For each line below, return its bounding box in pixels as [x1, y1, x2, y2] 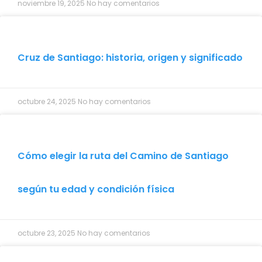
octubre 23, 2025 [18, 227, 77, 238]
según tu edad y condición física [18, 182, 174, 196]
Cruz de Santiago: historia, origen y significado [18, 50, 243, 64]
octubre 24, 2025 [18, 96, 78, 106]
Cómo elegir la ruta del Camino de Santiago [18, 149, 229, 163]
